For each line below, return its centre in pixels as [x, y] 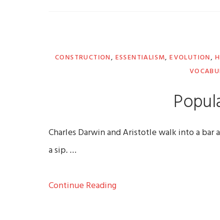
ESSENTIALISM [140, 58]
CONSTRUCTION [83, 58]
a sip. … [63, 151]
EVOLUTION [190, 58]
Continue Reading [83, 186]
